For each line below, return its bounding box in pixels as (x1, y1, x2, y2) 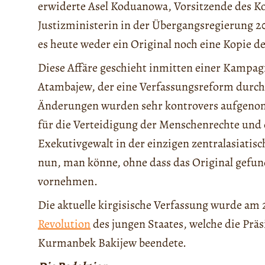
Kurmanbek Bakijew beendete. (38, 235, 186, 251)
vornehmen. (38, 173, 98, 190)
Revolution (38, 216, 91, 232)
